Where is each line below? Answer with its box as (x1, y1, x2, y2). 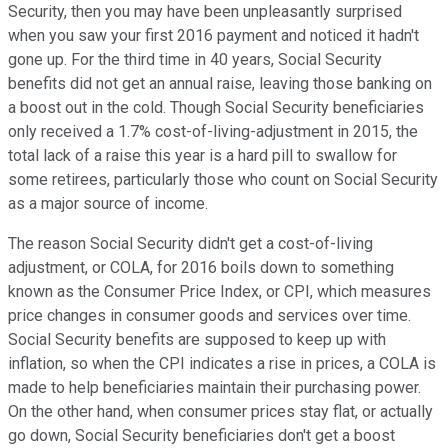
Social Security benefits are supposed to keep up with (8, 329, 386, 349)
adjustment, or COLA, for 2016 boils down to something (8, 257, 394, 277)
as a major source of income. (8, 193, 208, 213)
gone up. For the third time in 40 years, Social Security (8, 49, 382, 69)
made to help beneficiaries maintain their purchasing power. (8, 377, 421, 397)
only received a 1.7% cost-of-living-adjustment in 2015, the (8, 121, 418, 141)
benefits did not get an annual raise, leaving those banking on (8, 73, 432, 93)
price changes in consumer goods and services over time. (8, 305, 411, 325)
